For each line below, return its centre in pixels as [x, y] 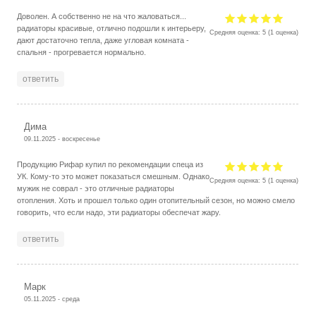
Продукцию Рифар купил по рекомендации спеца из [110, 164]
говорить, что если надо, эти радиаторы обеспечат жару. [119, 212]
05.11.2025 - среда [52, 298]
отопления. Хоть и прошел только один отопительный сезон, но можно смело [156, 200]
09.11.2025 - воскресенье [62, 138]
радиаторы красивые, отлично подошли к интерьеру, [112, 28]
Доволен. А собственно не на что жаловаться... [102, 16]
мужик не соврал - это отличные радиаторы [96, 188]
